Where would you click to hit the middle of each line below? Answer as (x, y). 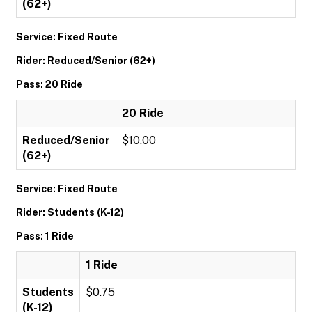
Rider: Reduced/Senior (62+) (86, 61)
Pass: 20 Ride (49, 84)
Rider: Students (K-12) (70, 212)
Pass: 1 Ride (45, 236)
